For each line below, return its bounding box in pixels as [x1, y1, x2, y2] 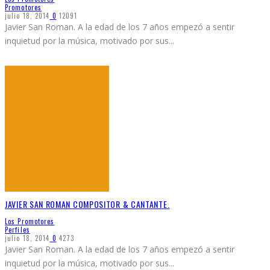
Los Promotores [5, 216, 55, 226]
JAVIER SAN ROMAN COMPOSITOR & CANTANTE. [5, 198, 170, 211]
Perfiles [5, 224, 30, 234]
